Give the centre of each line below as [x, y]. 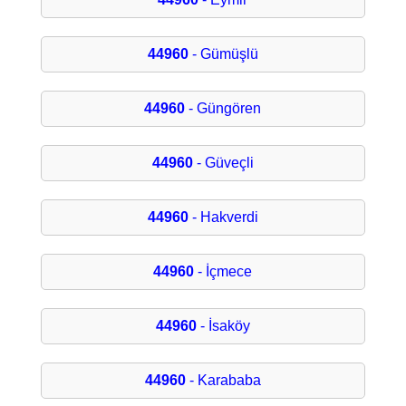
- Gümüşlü [223, 54]
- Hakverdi [223, 217]
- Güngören [223, 109]
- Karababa [223, 381]
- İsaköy [223, 326]
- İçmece [223, 272]
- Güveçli [223, 163]
